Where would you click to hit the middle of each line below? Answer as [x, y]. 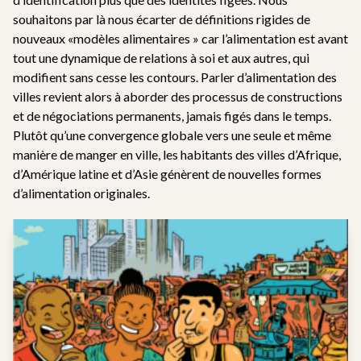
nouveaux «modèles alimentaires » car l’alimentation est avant [180, 38]
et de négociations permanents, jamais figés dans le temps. [172, 116]
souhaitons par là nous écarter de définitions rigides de [162, 19]
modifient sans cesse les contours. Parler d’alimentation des [175, 77]
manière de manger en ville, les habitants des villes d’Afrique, [177, 154]
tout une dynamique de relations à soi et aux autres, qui [161, 58]
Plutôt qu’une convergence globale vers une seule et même [172, 135]
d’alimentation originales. [81, 193]
